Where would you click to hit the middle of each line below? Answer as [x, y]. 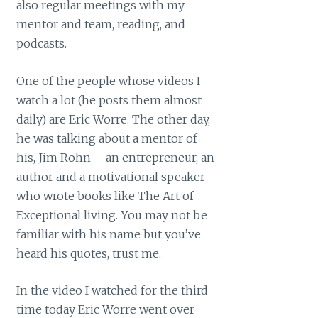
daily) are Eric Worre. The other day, [114, 119]
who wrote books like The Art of [105, 196]
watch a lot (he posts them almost [109, 100]
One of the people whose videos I [109, 81]
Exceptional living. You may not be [112, 215]
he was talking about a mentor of [107, 138]
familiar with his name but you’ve [109, 234]
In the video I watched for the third [113, 291]
